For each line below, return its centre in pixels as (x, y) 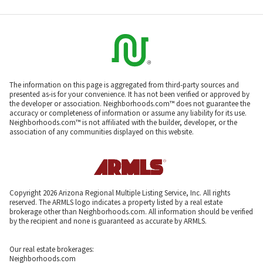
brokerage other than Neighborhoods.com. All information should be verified (131, 211)
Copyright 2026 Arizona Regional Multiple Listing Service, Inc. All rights (120, 193)
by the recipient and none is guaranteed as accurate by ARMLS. (108, 221)
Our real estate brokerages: (52, 249)
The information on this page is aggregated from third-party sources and (124, 85)
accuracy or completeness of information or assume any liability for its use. (128, 113)
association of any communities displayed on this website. (102, 131)
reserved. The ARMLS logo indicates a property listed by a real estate (116, 202)
